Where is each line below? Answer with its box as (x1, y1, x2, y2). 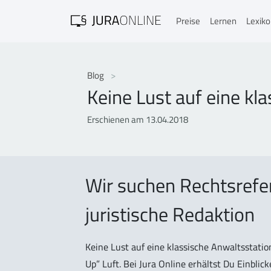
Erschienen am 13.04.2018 (87, 112, 188, 126)
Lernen (210, 14, 237, 28)
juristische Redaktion (85, 199, 255, 229)
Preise (176, 14, 200, 28)
